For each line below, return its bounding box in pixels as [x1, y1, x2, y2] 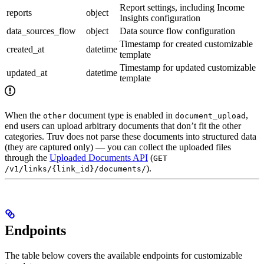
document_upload [175, 111, 246, 120]
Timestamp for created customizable [120, 38, 253, 49]
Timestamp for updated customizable [120, 62, 256, 72]
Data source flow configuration [120, 25, 235, 36]
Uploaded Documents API [49, 152, 148, 163]
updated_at [6, 67, 47, 78]
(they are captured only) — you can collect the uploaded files [5, 141, 231, 152]
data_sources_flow [6, 25, 76, 36]
